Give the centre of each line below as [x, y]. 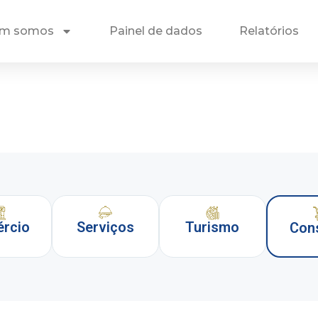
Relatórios [269, 31]
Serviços [106, 227]
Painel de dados [156, 31]
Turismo [213, 227]
